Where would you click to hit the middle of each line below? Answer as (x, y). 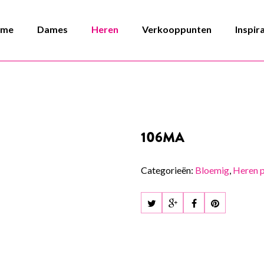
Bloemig (212, 170)
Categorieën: (168, 170)
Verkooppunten (177, 29)
